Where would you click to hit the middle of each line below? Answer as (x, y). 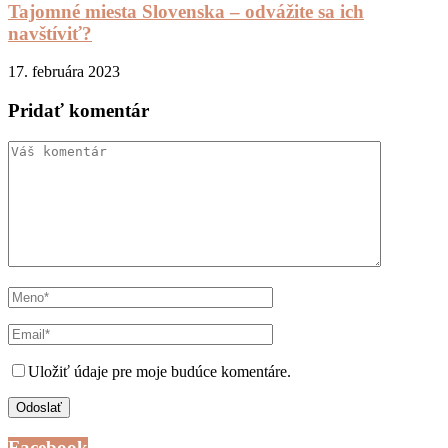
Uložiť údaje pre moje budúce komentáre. (159, 371)
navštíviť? (50, 33)
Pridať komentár (78, 111)
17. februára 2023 (64, 72)
